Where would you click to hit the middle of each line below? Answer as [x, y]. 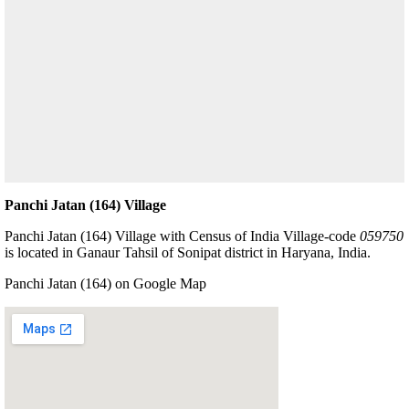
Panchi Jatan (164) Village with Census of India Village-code [182, 236]
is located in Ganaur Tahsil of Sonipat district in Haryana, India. [188, 252]
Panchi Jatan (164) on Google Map [105, 283]
